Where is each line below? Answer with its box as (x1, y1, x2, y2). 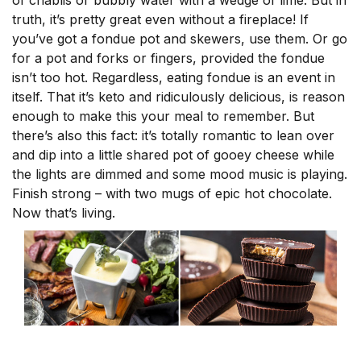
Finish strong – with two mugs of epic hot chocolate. (12, 185, 332, 202)
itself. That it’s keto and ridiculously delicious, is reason (12, 89, 345, 106)
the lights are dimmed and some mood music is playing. (12, 166, 347, 183)
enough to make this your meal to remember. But (12, 108, 314, 125)
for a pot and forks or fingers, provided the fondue (12, 50, 325, 67)
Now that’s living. (12, 205, 115, 222)
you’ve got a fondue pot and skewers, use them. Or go (12, 31, 347, 48)
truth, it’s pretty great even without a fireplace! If (12, 11, 309, 28)
